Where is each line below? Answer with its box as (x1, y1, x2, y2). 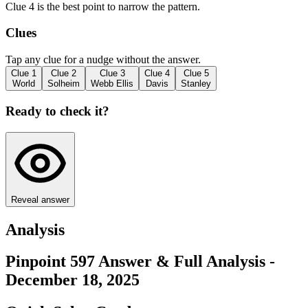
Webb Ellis (91, 78, 133, 89)
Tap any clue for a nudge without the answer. (5, 54, 201, 66)
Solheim (47, 78, 80, 89)
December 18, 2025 (5, 271, 140, 289)
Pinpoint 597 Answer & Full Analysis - (5, 252, 275, 271)
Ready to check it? (5, 103, 109, 118)
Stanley (181, 78, 211, 89)
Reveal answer (11, 194, 69, 205)
